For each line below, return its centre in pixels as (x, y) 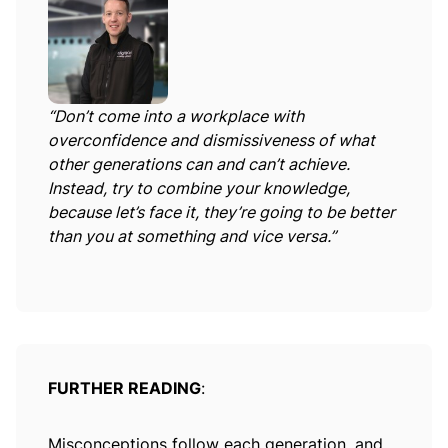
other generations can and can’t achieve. (199, 164)
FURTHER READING (124, 388)
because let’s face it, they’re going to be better (221, 212)
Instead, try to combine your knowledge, (199, 188)
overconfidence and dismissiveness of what (211, 140)
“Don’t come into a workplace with (176, 116)
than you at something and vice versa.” (192, 236)
